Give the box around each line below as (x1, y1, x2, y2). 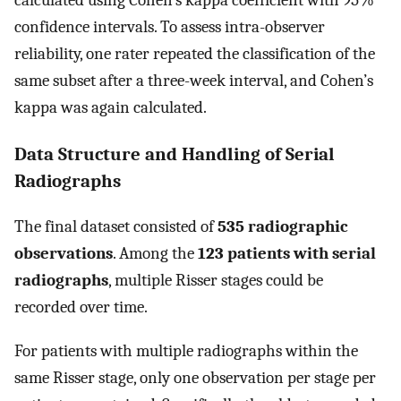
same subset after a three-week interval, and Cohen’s (14, 71, 373, 91)
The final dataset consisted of (14, 216, 218, 236)
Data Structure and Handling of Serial (14, 142, 335, 165)
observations (14, 243, 113, 263)
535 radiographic (218, 216, 348, 236)
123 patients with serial (198, 243, 376, 263)
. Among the (113, 243, 198, 263)
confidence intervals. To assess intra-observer (14, 17, 325, 38)
